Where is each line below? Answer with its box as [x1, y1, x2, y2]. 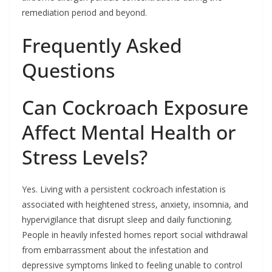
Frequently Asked [22, 32, 182, 58]
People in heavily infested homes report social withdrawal [22, 228, 248, 240]
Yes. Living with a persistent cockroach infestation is [22, 183, 226, 195]
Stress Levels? [22, 143, 148, 170]
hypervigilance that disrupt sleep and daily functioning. [22, 213, 233, 225]
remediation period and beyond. [22, 6, 147, 18]
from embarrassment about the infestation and [22, 243, 208, 256]
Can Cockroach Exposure [22, 93, 248, 120]
